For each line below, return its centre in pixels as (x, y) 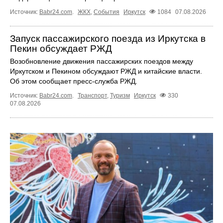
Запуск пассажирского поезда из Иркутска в (108, 38)
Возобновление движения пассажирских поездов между (102, 61)
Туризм (120, 95)
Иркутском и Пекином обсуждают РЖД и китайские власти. (106, 71)
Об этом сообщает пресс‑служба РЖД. (74, 81)
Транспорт (92, 95)
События (107, 12)
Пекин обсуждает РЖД (61, 48)
